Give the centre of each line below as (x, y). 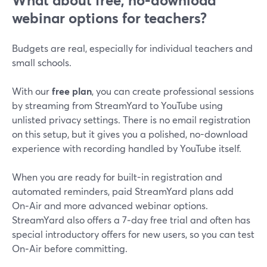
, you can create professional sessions (173, 91)
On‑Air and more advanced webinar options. (110, 205)
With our (32, 91)
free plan (72, 91)
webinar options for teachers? (109, 18)
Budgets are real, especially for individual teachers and (132, 48)
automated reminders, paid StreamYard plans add (123, 191)
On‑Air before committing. (70, 248)
